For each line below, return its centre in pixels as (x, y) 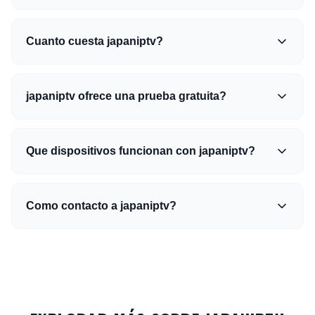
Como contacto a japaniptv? (101, 206)
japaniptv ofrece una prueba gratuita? (126, 96)
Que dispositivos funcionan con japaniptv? (141, 151)
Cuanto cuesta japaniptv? (95, 41)
